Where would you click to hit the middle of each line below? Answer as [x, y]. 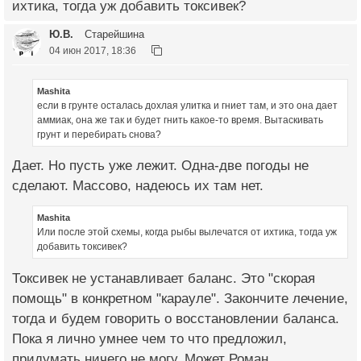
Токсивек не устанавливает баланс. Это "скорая [164, 279]
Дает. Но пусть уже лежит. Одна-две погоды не [160, 166]
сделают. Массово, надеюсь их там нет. [138, 186]
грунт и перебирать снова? [99, 134]
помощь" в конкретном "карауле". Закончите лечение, [180, 299]
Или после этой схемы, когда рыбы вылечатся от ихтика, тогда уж [187, 232]
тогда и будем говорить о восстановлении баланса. [176, 319]
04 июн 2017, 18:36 [93, 50]
